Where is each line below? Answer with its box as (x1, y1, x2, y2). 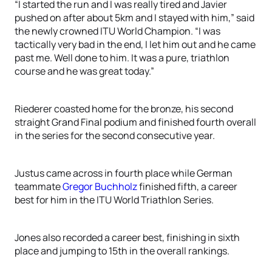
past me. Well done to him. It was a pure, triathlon (15, 51, 229, 64)
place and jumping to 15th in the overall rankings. (15, 244, 229, 257)
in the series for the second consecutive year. (15, 129, 215, 142)
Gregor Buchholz (63, 180, 137, 193)
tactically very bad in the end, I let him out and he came (15, 38, 256, 51)
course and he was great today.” (15, 64, 154, 78)
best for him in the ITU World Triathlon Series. (15, 193, 214, 206)
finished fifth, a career (137, 180, 237, 193)
